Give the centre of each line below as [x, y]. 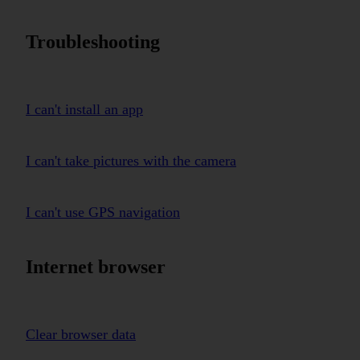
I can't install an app [84, 109]
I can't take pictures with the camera [131, 160]
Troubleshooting [93, 41]
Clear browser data [81, 334]
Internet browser [96, 266]
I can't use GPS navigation [103, 212]
